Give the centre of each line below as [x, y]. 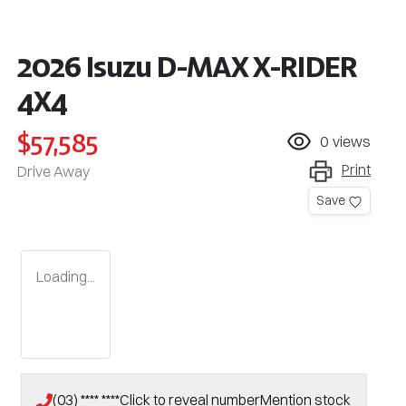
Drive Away [53, 171]
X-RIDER [305, 66]
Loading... [66, 276]
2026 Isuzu [87, 66]
